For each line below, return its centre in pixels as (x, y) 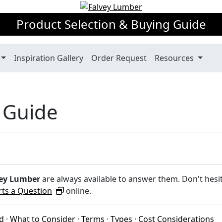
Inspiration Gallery (49, 58)
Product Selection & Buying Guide (111, 24)
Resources (175, 58)
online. (78, 191)
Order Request (119, 58)
